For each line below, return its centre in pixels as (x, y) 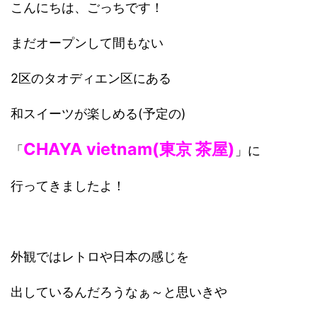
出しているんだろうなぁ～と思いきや (119, 292)
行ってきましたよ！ (68, 185)
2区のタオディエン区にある (91, 78)
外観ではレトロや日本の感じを (100, 256)
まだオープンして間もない (87, 42)
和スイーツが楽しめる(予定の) (98, 113)
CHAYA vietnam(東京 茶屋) (129, 149)
